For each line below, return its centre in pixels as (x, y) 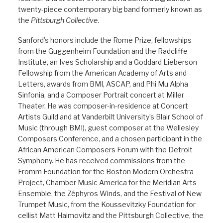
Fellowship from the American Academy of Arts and (102, 73)
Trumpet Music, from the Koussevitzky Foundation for (107, 204)
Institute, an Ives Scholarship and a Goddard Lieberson (108, 62)
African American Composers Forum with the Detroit (105, 150)
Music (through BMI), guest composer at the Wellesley (108, 128)
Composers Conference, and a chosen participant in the (110, 139)
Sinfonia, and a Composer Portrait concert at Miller (101, 95)
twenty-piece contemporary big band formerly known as (110, 9)
